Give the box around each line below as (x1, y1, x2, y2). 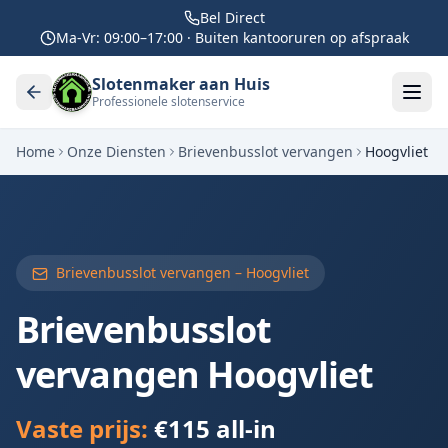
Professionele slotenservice (92, 93, 245, 110)
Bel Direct (199, 8, 265, 27)
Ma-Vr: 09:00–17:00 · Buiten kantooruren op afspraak (55, 28, 409, 47)
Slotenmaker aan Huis (92, 73, 270, 95)
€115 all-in (154, 412, 276, 445)
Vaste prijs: (16, 412, 154, 445)
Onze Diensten (67, 142, 166, 161)
